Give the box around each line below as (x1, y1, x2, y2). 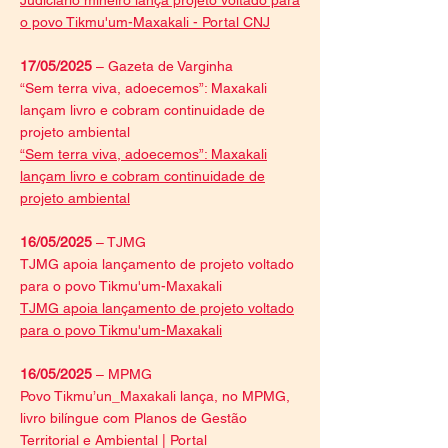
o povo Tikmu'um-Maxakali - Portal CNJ (20, 14, 270, 30)
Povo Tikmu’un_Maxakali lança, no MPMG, (20, 388, 290, 404)
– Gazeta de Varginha (92, 58, 233, 74)
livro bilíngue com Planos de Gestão (20, 410, 247, 426)
